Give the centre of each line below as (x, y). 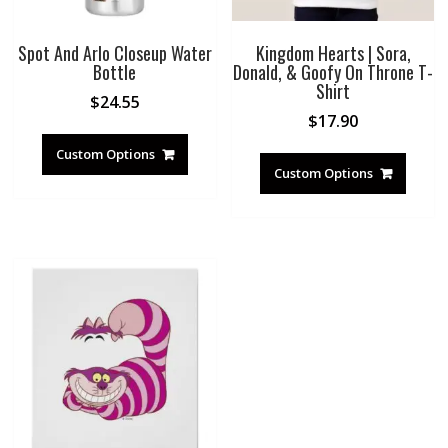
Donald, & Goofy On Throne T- (333, 72)
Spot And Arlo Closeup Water (114, 53)
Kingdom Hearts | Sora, (333, 53)
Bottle (115, 72)
